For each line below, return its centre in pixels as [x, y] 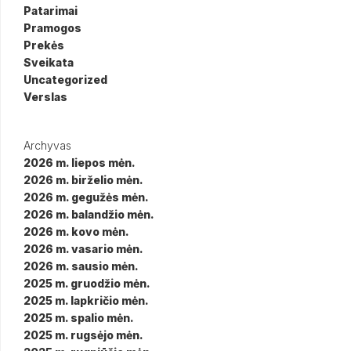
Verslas [45, 97]
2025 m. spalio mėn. [79, 318]
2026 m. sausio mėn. [81, 266]
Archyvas [47, 145]
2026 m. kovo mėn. [76, 232]
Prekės [44, 45]
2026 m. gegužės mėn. [86, 197]
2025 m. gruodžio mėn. [87, 283]
